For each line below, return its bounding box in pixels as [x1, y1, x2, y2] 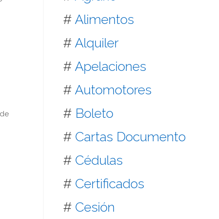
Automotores [75, 82, 152, 97]
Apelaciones [75, 58, 147, 74]
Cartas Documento [75, 129, 186, 144]
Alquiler [75, 35, 119, 50]
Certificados [75, 175, 145, 191]
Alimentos [75, 11, 134, 27]
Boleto [75, 105, 114, 121]
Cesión [75, 199, 115, 215]
